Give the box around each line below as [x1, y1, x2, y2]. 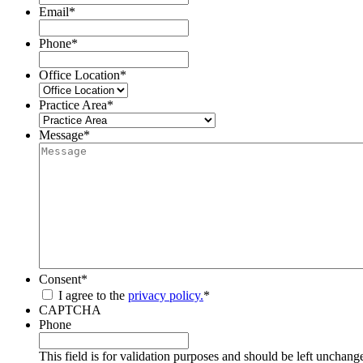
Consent [39, 271, 81, 286]
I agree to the [58, 288, 128, 302]
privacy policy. [128, 288, 203, 302]
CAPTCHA [39, 302, 101, 317]
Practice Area [39, 97, 107, 112]
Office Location [39, 67, 120, 82]
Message [39, 127, 83, 142]
